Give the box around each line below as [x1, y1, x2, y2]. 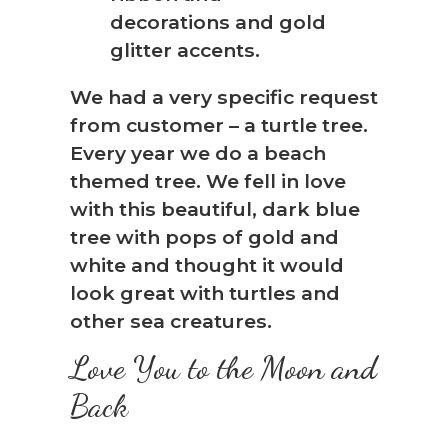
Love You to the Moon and [70, 349, 377, 388]
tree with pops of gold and [70, 224, 339, 249]
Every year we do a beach [70, 140, 326, 165]
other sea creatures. [70, 308, 272, 333]
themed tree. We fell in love [70, 168, 346, 193]
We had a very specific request [70, 84, 378, 109]
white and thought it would [70, 252, 344, 277]
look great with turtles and [70, 280, 340, 305]
